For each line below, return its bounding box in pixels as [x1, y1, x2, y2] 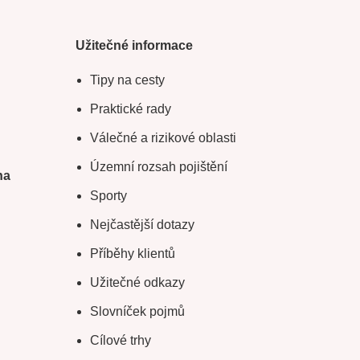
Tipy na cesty [89, 73, 165, 87]
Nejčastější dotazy [89, 218, 194, 231]
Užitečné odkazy [89, 276, 185, 289]
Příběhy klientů [89, 247, 175, 260]
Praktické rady [89, 102, 171, 116]
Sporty [89, 189, 127, 202]
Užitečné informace [75, 39, 193, 52]
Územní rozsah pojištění [89, 160, 227, 174]
